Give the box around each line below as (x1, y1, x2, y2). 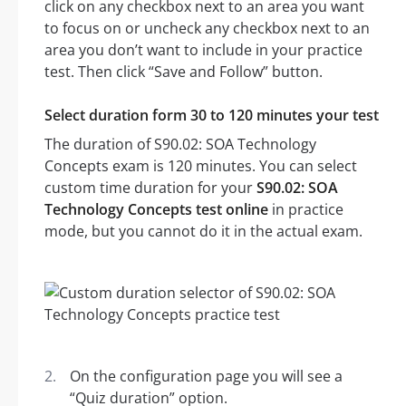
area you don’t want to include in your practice (44, 40, 362, 61)
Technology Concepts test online (44, 199, 268, 220)
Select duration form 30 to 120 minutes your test (44, 105, 379, 126)
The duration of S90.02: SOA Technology (44, 134, 316, 155)
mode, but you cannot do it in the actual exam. (44, 221, 362, 242)
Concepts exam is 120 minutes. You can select (44, 156, 357, 177)
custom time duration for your (44, 178, 256, 198)
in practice (268, 199, 343, 220)
